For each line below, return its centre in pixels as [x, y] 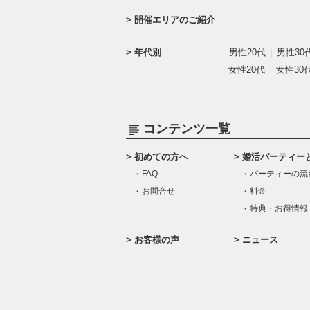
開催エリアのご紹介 [174, 20]
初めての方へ [161, 157]
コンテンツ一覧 [186, 129]
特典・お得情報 [279, 209]
